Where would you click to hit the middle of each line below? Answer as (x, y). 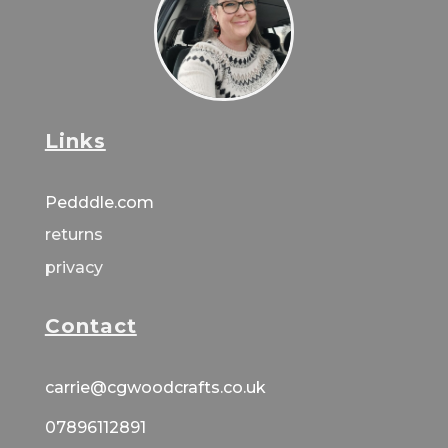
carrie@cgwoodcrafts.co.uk (155, 388)
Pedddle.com (101, 203)
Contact (90, 326)
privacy (73, 268)
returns (73, 235)
